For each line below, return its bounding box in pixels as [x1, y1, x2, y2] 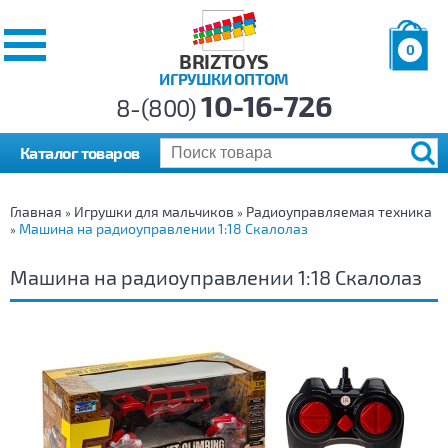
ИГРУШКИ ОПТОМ [159, 69, 289, 89]
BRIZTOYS [179, 49, 269, 74]
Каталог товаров [20, 143, 140, 163]
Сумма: [389, 105, 432, 122]
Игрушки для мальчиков [74, 203, 234, 221]
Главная [10, 203, 62, 221]
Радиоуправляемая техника [246, 203, 432, 221]
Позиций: [389, 71, 444, 88]
